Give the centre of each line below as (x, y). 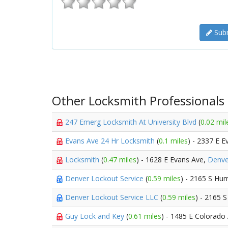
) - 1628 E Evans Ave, (172, 160)
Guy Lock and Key (96, 216)
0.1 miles (173, 141)
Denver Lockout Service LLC (113, 197)
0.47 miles (120, 160)
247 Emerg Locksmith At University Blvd (132, 122)
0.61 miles (145, 216)
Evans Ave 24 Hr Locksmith (111, 141)
